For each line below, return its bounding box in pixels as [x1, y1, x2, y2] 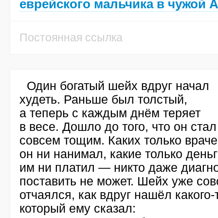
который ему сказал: [19, 201, 136, 215]
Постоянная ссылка [19, 31, 123, 44]
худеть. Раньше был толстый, [19, 92, 187, 106]
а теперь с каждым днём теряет [19, 106, 200, 120]
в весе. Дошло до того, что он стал [19, 120, 217, 133]
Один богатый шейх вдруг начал [27, 79, 209, 92]
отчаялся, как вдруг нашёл [19, 188, 175, 201]
